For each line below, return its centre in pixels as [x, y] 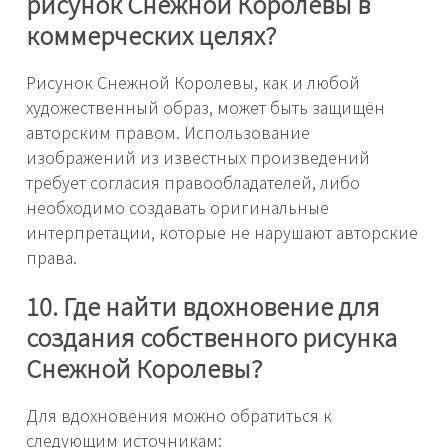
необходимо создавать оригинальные [177, 206]
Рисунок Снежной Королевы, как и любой [193, 81]
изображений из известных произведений [198, 156]
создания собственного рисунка [211, 336]
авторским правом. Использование [168, 131]
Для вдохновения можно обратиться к [179, 414]
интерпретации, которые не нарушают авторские [222, 231]
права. [51, 256]
